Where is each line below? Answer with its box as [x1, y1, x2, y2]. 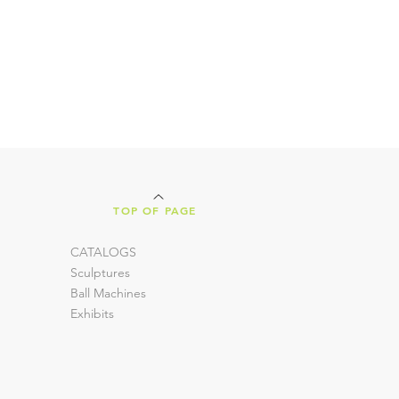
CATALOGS [70, 244, 136, 260]
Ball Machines [70, 285, 146, 301]
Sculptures [70, 265, 130, 281]
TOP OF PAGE [113, 202, 197, 217]
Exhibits [70, 305, 114, 322]
